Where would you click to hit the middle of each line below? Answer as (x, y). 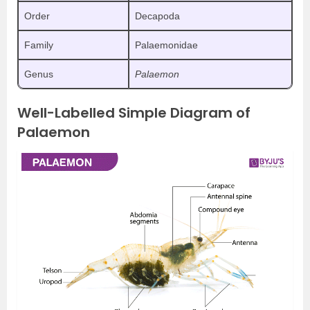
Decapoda (157, 16)
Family (39, 45)
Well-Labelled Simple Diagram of (134, 113)
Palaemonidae (166, 45)
